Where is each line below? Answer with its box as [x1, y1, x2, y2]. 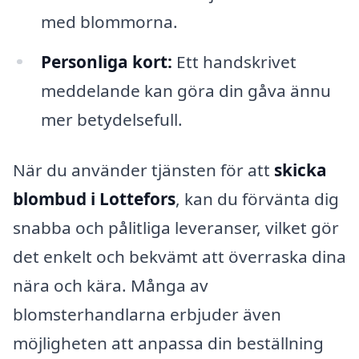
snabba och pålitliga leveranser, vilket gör [13, 216, 339, 240]
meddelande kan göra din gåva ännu [40, 79, 331, 102]
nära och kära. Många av [13, 274, 208, 297]
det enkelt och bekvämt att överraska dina [13, 245, 346, 268]
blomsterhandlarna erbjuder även [13, 303, 281, 326]
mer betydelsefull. [40, 107, 183, 131]
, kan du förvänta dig [175, 188, 339, 211]
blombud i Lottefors [13, 188, 175, 211]
